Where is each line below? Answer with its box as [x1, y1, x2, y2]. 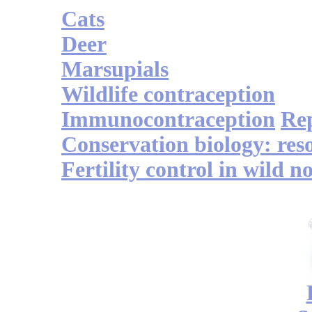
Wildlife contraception [61, 82, 275, 107]
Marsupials [61, 57, 169, 82]
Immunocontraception [61, 107, 275, 132]
